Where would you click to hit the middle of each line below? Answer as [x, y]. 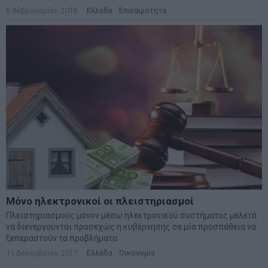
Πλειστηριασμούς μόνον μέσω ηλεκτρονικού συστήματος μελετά [131, 216]
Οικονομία [137, 253]
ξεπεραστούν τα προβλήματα [62, 238]
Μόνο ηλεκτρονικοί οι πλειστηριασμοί [100, 201]
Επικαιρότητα [143, 10]
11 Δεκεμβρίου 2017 [42, 253]
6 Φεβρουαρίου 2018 [42, 10]
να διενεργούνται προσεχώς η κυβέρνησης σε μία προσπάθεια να [131, 227]
